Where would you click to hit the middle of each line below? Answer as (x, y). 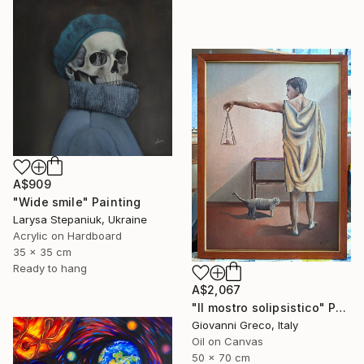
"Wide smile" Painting (77, 202)
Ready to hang (50, 269)
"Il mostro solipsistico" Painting (341, 307)
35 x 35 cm (42, 252)
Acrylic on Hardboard (67, 236)
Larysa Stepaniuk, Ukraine (80, 220)
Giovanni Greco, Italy (245, 325)
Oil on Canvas (227, 341)
